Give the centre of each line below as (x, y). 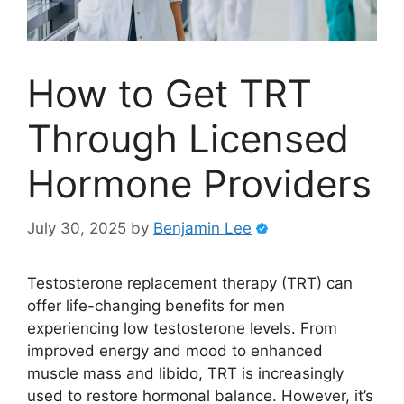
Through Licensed (188, 139)
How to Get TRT (170, 94)
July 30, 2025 (77, 228)
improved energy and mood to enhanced (175, 350)
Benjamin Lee (202, 228)
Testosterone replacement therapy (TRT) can (190, 283)
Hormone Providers (199, 184)
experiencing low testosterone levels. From (182, 328)
